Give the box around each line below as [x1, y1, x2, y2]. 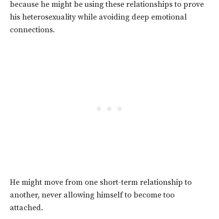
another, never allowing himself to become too [10, 190, 175, 200]
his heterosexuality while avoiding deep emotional [10, 12, 187, 22]
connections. [10, 25, 55, 35]
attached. [10, 203, 45, 213]
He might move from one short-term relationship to [10, 177, 192, 188]
